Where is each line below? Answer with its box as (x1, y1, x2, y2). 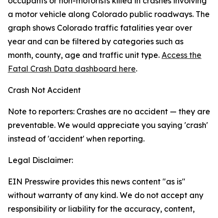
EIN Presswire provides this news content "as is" (8, 177, 185, 186)
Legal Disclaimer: (8, 155, 73, 165)
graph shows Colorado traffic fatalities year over (8, 23, 192, 33)
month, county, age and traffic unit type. (8, 50, 162, 60)
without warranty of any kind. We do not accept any (8, 190, 203, 200)
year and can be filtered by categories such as (8, 36, 183, 46)
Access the (162, 50, 201, 60)
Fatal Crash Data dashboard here (8, 64, 136, 73)
